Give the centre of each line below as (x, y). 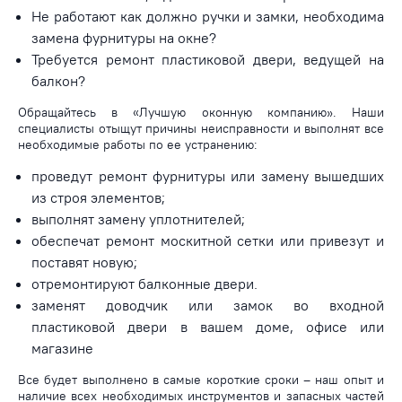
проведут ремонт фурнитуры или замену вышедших (208, 175)
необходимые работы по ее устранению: (138, 144)
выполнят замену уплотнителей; (139, 218)
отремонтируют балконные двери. (145, 283)
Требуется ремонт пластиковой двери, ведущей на (208, 59)
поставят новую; (85, 262)
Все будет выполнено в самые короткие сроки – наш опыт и (201, 379)
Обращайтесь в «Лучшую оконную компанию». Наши (201, 112)
